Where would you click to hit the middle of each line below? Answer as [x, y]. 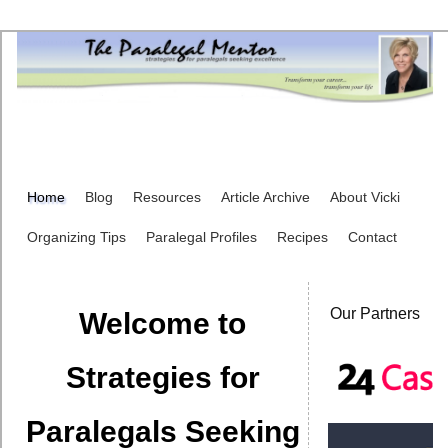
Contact [372, 237]
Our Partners [375, 313]
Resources [167, 197]
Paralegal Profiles [201, 237]
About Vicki [365, 197]
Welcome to [163, 323]
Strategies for [162, 377]
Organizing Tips [76, 237]
